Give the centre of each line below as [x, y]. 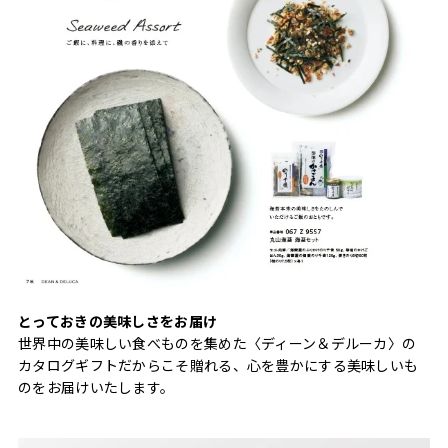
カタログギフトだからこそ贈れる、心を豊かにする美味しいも [218, 364]
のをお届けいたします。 [96, 386]
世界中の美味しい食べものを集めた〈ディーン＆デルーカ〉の [217, 342]
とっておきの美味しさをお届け [118, 320]
